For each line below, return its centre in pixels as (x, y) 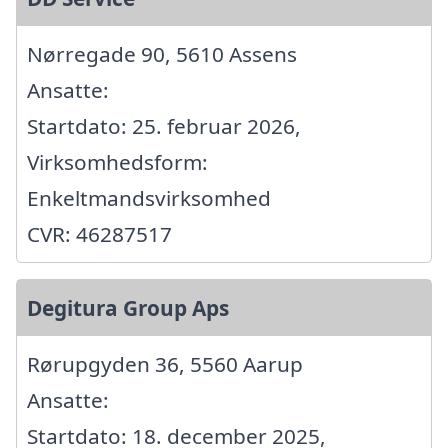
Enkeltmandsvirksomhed (149, 197)
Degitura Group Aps (128, 307)
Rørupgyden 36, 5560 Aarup (165, 363)
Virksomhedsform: (117, 161)
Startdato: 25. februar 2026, (164, 125)
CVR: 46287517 (99, 233)
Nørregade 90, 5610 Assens (162, 53)
